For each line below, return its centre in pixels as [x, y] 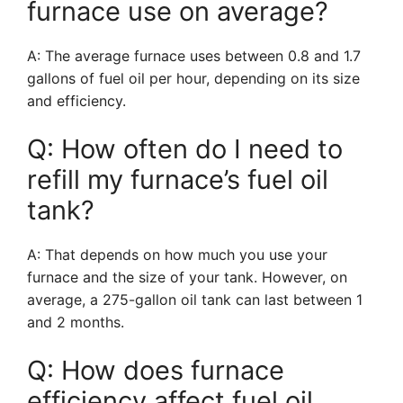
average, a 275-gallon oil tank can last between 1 [195, 300]
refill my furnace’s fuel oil [178, 179]
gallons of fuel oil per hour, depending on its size [193, 78]
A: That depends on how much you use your [177, 255]
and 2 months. [76, 322]
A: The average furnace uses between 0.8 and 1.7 [194, 56]
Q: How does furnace [156, 370]
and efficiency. [76, 101]
